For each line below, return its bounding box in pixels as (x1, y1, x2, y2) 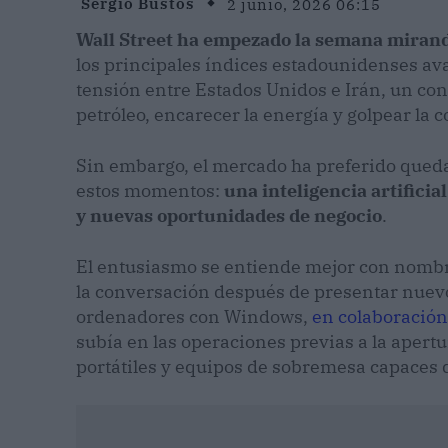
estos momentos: (76, 179, 224, 203)
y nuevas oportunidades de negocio (76, 204, 382, 228)
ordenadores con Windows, (76, 305, 312, 329)
